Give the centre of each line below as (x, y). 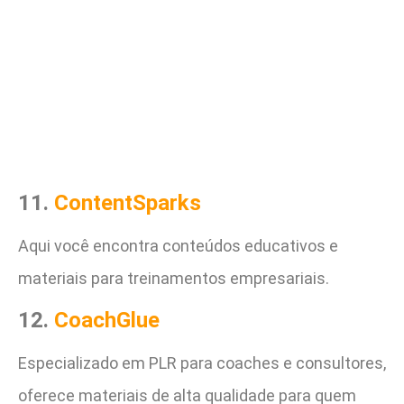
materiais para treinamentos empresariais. (174, 278)
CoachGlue (107, 321)
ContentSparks (128, 202)
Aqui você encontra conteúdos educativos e (178, 245)
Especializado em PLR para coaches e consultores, (202, 363)
